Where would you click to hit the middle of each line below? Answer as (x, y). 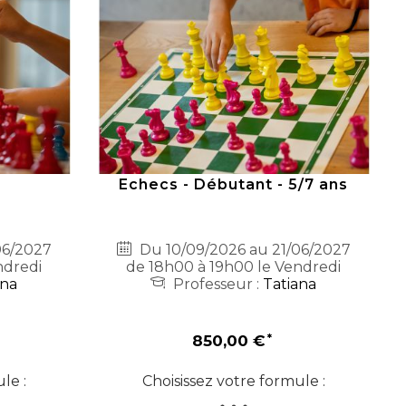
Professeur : (217, 285)
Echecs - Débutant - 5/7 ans (234, 185)
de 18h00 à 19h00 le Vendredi (234, 267)
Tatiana (290, 285)
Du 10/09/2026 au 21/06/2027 (243, 250)
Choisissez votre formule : (233, 382)
